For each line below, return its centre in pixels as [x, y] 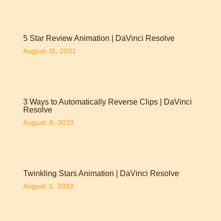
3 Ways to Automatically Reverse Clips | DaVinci [108, 102]
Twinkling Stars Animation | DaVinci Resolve [101, 173]
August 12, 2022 [50, 51]
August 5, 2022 [49, 186]
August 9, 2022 [49, 122]
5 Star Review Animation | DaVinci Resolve [99, 38]
